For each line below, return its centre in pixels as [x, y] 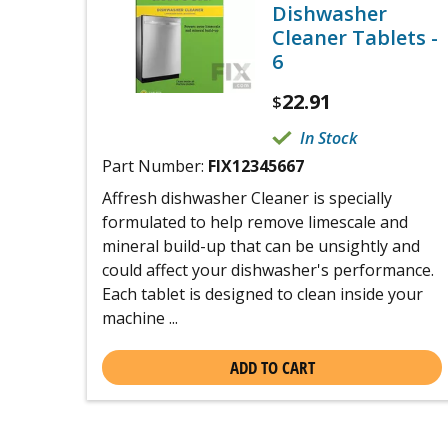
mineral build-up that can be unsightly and [261, 246]
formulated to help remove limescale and [255, 222]
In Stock [328, 138]
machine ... [140, 318]
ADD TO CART [272, 367]
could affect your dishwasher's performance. [268, 270]
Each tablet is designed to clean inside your [262, 294]
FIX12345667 [256, 166]
